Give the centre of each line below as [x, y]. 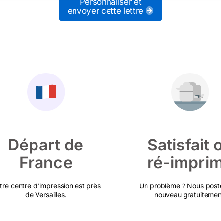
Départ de [46, 145]
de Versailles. [46, 195]
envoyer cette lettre [106, 11]
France [46, 163]
